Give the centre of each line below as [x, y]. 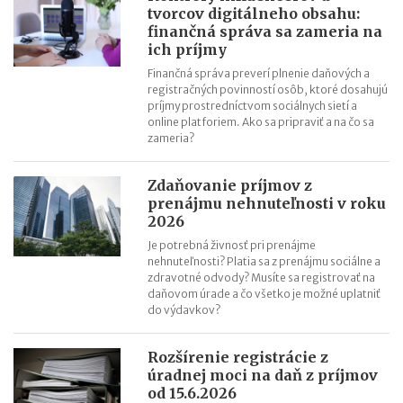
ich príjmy [188, 49]
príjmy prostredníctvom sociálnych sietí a [253, 105]
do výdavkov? [184, 309]
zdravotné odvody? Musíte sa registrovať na [262, 277]
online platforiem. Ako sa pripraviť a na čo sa [261, 121]
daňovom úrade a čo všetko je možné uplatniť [264, 293]
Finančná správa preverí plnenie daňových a [259, 73]
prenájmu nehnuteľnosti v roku [267, 203]
